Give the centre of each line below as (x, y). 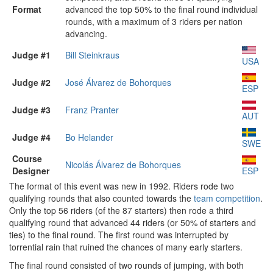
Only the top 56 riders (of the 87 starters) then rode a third (121, 210)
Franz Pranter (92, 110)
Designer (31, 171)
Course (27, 158)
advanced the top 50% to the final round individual (161, 9)
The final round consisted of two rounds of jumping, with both (126, 265)
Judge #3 (31, 110)
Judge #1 (31, 55)
